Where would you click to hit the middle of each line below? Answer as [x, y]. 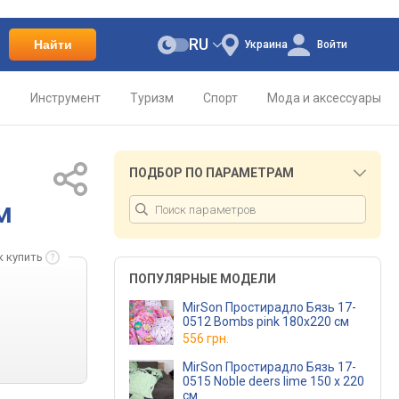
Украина [265, 45]
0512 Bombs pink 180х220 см [266, 322]
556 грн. [206, 338]
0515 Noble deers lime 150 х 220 [273, 381]
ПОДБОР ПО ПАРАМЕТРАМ [212, 173]
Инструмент [65, 98]
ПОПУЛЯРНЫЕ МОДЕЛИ [203, 279]
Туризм [152, 98]
